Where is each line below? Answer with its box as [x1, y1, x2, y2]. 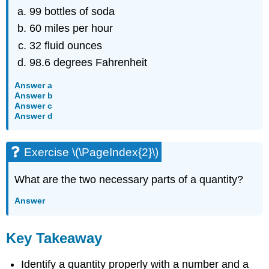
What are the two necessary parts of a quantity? [14, 174, 244, 186]
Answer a [14, 80, 53, 90]
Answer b [14, 90, 53, 100]
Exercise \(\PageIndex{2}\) [24, 146, 159, 159]
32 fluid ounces [29, 39, 103, 52]
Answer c [14, 100, 53, 110]
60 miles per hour [29, 22, 113, 35]
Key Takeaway [6, 229, 103, 246]
